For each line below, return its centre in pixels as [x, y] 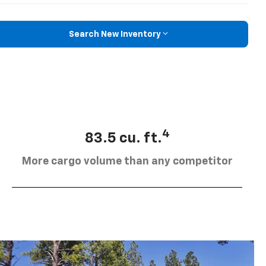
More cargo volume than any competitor [127, 161]
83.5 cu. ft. [123, 138]
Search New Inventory [115, 34]
